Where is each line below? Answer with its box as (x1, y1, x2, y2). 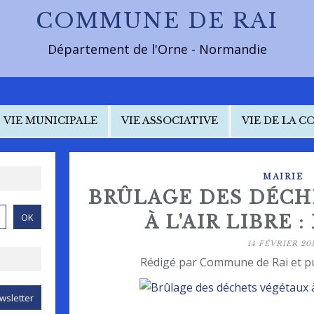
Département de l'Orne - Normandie (47, 41, 267, 57)
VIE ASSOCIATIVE (121, 114, 218, 127)
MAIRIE (263, 172, 303, 182)
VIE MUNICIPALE (4, 114, 97, 127)
